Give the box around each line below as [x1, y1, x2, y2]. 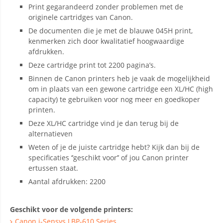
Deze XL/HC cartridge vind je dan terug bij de [28, 118, 179, 128]
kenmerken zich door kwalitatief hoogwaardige [28, 36, 184, 46]
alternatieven [28, 129, 73, 138]
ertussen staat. [28, 163, 78, 173]
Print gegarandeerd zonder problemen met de [28, 2, 183, 11]
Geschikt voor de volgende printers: [10, 205, 133, 214]
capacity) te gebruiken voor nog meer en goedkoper [28, 95, 200, 104]
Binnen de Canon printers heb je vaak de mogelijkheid [28, 74, 210, 83]
